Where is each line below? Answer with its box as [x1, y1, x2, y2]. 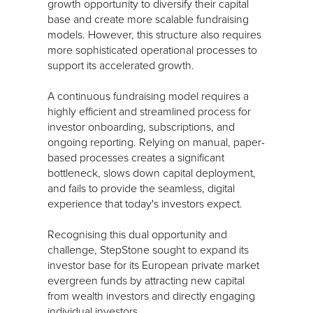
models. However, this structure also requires [48, 26, 261, 42]
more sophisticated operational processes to [48, 41, 257, 57]
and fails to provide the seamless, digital [48, 180, 235, 196]
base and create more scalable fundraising [48, 10, 249, 27]
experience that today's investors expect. [48, 195, 242, 211]
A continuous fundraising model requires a [48, 87, 249, 103]
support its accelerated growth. [48, 57, 194, 73]
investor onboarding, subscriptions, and [48, 118, 235, 134]
